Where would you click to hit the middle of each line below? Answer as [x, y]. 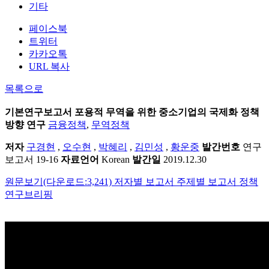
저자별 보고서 [145, 182]
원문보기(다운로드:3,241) [59, 182]
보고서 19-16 [32, 160]
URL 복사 [49, 67]
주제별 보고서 [208, 182]
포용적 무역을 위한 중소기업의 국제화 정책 [166, 112]
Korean [114, 160]
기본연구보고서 [38, 112]
